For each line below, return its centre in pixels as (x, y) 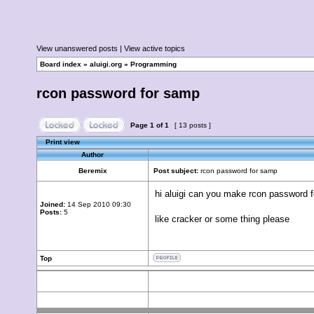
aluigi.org (106, 64)
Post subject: (176, 171)
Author (93, 155)
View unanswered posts (77, 48)
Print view (63, 142)
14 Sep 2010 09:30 (98, 204)
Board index (61, 64)
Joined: (53, 204)
